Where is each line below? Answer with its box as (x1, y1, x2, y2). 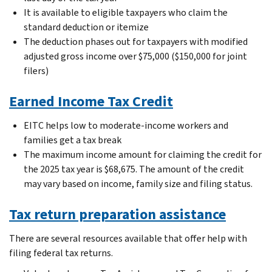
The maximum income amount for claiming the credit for (24, 148, 262, 161)
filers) (24, 64, 49, 77)
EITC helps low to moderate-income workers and (24, 118, 228, 132)
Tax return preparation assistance (9, 204, 226, 224)
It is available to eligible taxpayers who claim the (24, 5, 228, 19)
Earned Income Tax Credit (9, 91, 173, 111)
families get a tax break (24, 133, 121, 146)
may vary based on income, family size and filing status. (24, 177, 253, 190)
